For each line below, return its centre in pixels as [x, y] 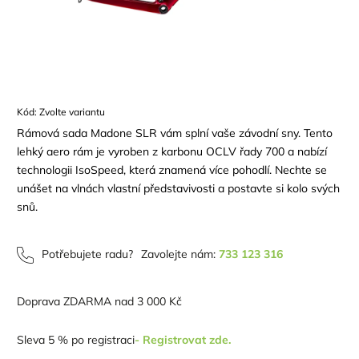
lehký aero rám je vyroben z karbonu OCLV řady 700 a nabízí [172, 151]
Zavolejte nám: [180, 254]
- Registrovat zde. [183, 339]
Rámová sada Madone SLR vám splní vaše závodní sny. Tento [175, 133]
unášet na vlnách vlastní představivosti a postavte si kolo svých [178, 188]
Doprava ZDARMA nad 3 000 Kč [99, 301]
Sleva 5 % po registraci [76, 339]
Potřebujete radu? [87, 254]
